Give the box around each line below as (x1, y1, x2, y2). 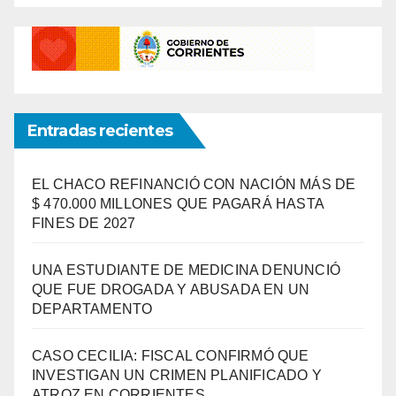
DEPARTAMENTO (32, 301, 153, 316)
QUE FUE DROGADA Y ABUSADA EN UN (32, 281, 310, 297)
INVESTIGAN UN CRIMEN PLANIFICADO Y (32, 367, 322, 383)
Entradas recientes (27, 120, 172, 141)
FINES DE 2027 (32, 215, 136, 231)
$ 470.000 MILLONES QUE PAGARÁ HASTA (32, 195, 324, 211)
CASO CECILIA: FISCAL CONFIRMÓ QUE (32, 347, 309, 363)
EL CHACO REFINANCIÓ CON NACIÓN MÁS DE (32, 176, 356, 192)
